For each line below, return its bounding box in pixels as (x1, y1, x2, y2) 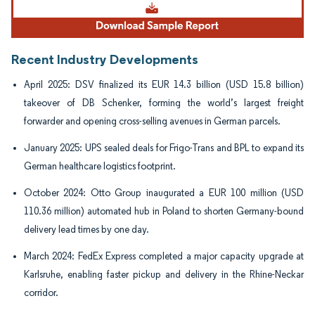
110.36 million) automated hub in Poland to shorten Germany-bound (24, 205, 304, 218)
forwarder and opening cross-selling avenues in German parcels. (24, 115, 281, 128)
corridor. (24, 287, 58, 300)
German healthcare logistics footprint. (24, 160, 176, 173)
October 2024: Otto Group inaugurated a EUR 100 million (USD (24, 187, 304, 200)
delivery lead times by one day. (24, 224, 149, 236)
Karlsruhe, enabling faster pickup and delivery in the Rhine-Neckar (24, 269, 304, 281)
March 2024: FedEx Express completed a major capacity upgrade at (24, 250, 304, 263)
